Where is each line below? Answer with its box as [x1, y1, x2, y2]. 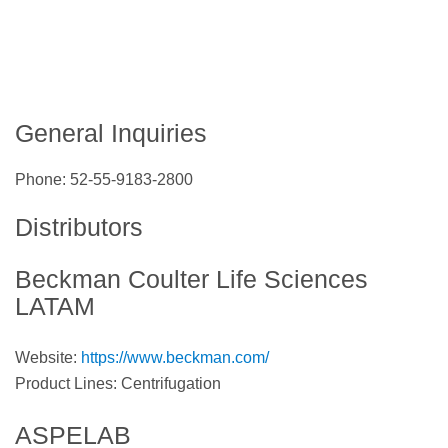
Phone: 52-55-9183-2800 [15, 171, 193, 189]
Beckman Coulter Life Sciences [15, 265, 368, 294]
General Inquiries [15, 118, 207, 147]
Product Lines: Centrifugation [15, 375, 221, 393]
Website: [15, 349, 81, 367]
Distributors [15, 213, 143, 242]
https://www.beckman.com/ [81, 349, 269, 367]
